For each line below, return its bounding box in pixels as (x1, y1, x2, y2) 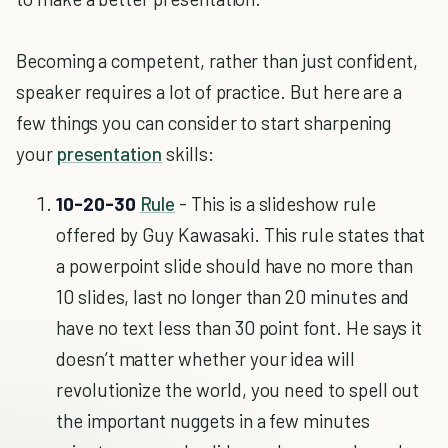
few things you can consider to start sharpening (16, 111, 392, 134)
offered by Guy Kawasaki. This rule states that (56, 223, 426, 246)
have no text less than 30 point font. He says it (56, 316, 423, 339)
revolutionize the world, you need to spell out (56, 378, 420, 401)
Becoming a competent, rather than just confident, (16, 49, 419, 72)
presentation (56, 142, 163, 165)
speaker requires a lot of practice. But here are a (16, 80, 403, 103)
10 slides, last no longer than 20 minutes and (56, 285, 410, 308)
